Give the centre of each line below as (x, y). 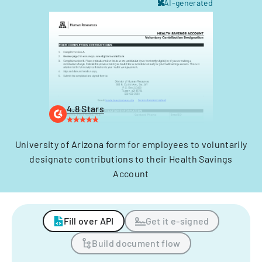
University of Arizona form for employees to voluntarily (131, 144)
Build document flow (136, 243)
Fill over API (89, 221)
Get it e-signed (177, 221)
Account (131, 173)
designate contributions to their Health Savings (131, 159)
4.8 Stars (85, 108)
